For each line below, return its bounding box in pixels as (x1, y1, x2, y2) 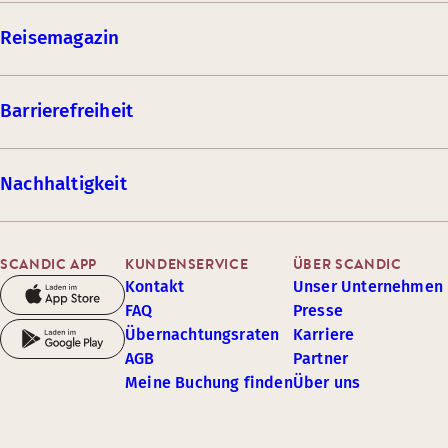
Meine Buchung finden (125, 373, 293, 392)
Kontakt (125, 277, 185, 296)
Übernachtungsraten (125, 325, 280, 344)
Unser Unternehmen (292, 277, 444, 296)
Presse (292, 301, 343, 320)
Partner (292, 349, 349, 368)
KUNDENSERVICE (125, 254, 249, 274)
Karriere (292, 325, 355, 344)
